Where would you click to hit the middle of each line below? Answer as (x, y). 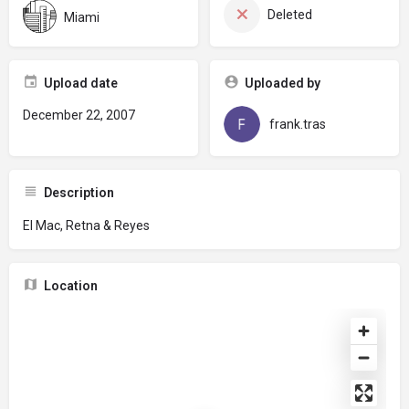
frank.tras (297, 124)
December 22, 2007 (79, 115)
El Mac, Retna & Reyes (86, 225)
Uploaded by (282, 83)
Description (79, 193)
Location (71, 286)
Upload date (81, 83)
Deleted (289, 15)
